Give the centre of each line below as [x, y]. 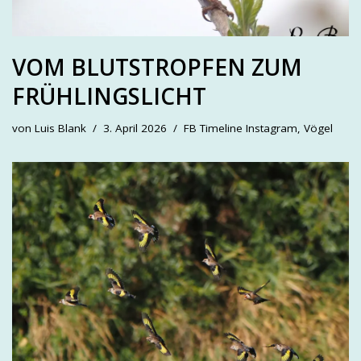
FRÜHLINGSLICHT [109, 95]
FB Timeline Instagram [241, 128]
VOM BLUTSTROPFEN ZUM [157, 66]
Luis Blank [60, 128]
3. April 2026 [135, 128]
